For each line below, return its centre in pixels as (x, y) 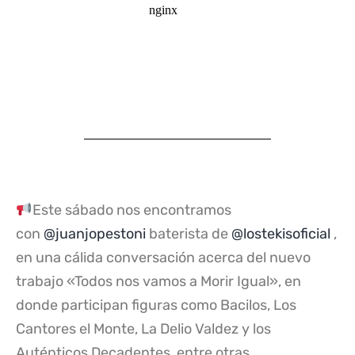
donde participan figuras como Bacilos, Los (156, 305)
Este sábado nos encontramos (132, 210)
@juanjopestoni (95, 234)
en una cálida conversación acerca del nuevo (163, 258)
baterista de (189, 234)
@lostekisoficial (281, 234)
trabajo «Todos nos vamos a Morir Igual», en (158, 282)
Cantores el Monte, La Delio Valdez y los (143, 329)
